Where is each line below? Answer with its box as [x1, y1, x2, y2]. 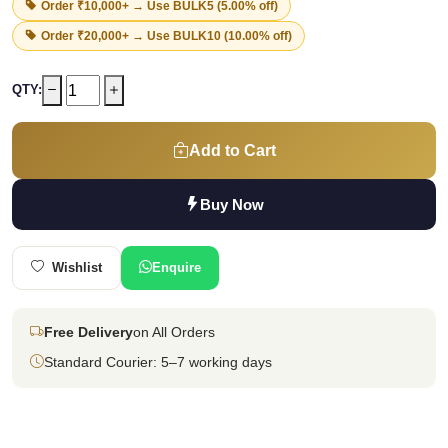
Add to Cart [188, 141, 276, 159]
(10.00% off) [221, 28, 292, 43]
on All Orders [133, 324, 215, 340]
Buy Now [199, 195, 264, 213]
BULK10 [173, 28, 221, 43]
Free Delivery [44, 324, 133, 340]
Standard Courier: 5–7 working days [44, 354, 272, 370]
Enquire [152, 259, 201, 275]
